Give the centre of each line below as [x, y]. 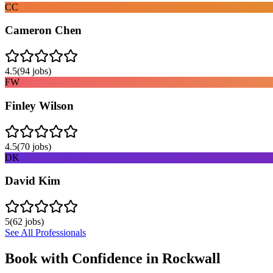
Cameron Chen [43, 30]
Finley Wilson [39, 105]
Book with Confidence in [83, 258]
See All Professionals [45, 232]
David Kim [33, 181]
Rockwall [191, 258]
